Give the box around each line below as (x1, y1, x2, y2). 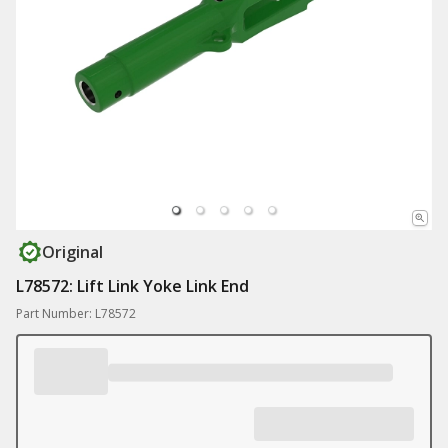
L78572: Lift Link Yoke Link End (16, 275, 249, 297)
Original (42, 241, 103, 263)
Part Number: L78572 (16, 305, 136, 322)
